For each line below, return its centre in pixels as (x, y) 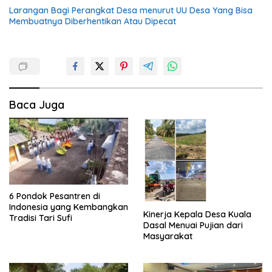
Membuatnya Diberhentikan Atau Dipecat (93, 21)
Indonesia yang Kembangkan (69, 207)
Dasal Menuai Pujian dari (193, 225)
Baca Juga (37, 104)
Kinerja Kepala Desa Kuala (197, 214)
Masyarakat (168, 236)
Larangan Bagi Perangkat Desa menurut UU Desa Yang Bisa (131, 10)
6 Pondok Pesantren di (55, 196)
